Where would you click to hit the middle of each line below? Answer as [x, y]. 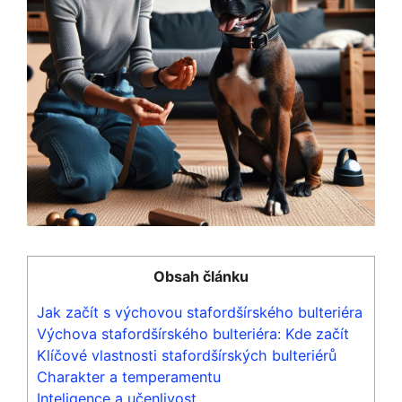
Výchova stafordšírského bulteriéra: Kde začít [193, 333]
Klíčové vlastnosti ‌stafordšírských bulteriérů [187, 355]
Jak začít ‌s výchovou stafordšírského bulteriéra [200, 312]
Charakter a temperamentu [129, 376]
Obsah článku [201, 276]
